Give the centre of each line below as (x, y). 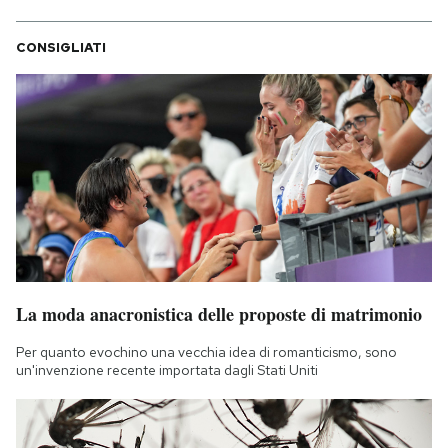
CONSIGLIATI (61, 47)
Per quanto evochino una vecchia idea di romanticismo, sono (206, 351)
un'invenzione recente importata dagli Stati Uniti (167, 369)
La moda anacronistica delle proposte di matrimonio (219, 313)
